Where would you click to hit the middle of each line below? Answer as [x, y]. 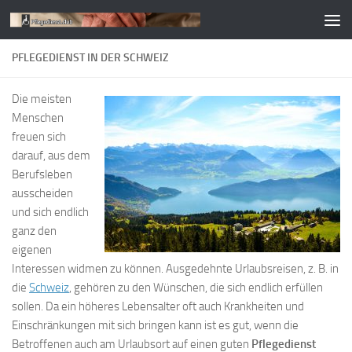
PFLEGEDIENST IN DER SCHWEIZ [90, 58]
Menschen [38, 118]
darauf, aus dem [51, 156]
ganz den [34, 231]
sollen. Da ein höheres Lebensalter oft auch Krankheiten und [158, 306]
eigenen [32, 250]
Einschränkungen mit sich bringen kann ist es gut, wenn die [155, 325]
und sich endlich [50, 212]
